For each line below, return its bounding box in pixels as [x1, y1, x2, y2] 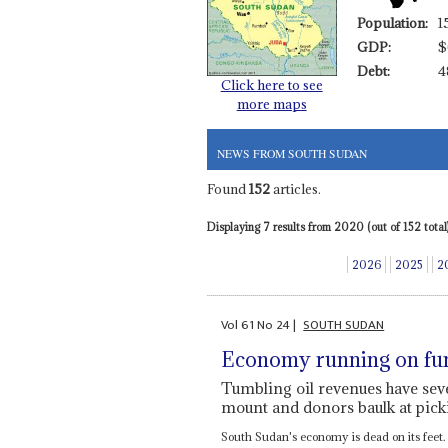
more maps [236, 94, 307, 113]
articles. [269, 180, 321, 199]
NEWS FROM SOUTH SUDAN [216, 145, 367, 161]
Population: [356, 13, 428, 32]
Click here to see [220, 75, 323, 94]
